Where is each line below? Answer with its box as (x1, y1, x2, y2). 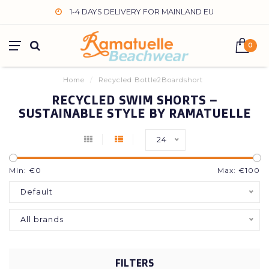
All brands (20, 215, 64, 224)
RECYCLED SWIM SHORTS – (52, 92, 217, 107)
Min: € (9, 166, 35, 175)
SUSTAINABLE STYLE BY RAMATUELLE (18, 106, 251, 121)
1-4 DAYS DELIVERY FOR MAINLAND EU (68, 7, 214, 16)
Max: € (217, 166, 245, 175)
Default (20, 187, 53, 196)
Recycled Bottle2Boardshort (98, 76, 203, 84)
